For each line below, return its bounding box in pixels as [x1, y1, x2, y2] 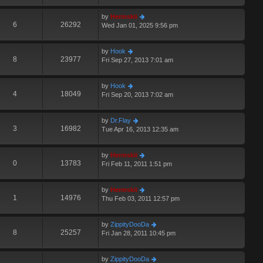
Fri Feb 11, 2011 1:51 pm [102, 160, 172, 168]
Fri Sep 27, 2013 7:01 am [102, 56, 173, 64]
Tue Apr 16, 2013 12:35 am [102, 126, 178, 133]
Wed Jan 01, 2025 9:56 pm [102, 22, 178, 29]
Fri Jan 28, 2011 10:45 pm [102, 230, 176, 237]
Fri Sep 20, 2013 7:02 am [102, 91, 173, 99]
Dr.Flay [110, 117, 131, 124]
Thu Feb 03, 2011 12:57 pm [102, 195, 180, 203]
